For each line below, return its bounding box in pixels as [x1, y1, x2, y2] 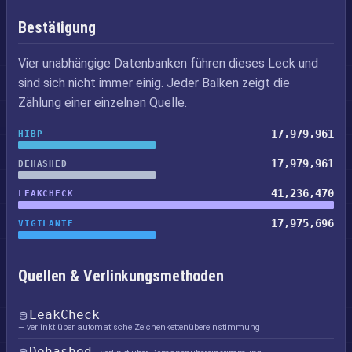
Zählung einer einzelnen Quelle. [18, 95, 187, 110]
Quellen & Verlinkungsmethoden [18, 266, 225, 285]
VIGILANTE [18, 218, 74, 229]
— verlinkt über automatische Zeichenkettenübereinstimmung [18, 322, 260, 332]
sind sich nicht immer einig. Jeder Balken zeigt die [18, 75, 290, 90]
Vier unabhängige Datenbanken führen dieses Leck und [18, 56, 318, 71]
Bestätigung [18, 18, 96, 37]
